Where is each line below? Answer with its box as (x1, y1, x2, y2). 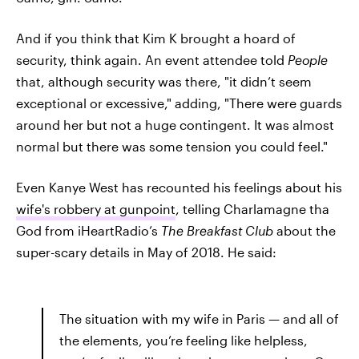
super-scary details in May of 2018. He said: (16, 244, 276, 260)
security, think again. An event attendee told (16, 51, 288, 67)
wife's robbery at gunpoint (16, 200, 175, 216)
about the (276, 222, 336, 238)
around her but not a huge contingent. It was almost (16, 116, 334, 132)
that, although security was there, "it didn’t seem (16, 73, 312, 89)
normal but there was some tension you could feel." (16, 138, 328, 154)
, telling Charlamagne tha (175, 200, 329, 216)
